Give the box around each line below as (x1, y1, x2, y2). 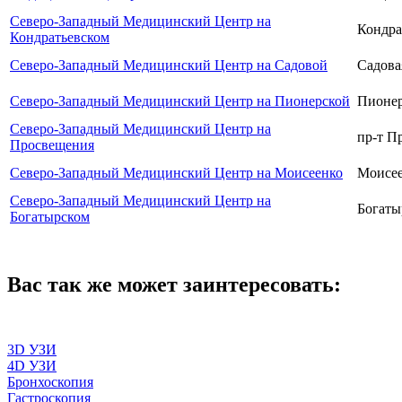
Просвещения (10, 137, 94, 153)
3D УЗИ (7, 342, 57, 358)
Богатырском (10, 209, 90, 225)
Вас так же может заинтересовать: (7, 273, 341, 297)
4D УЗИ (7, 358, 57, 374)
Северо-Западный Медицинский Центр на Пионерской (10, 93, 350, 109)
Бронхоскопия (7, 374, 93, 390)
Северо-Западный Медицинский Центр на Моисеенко (10, 165, 343, 181)
